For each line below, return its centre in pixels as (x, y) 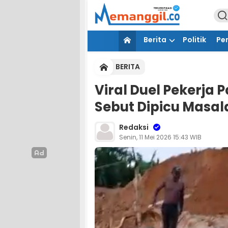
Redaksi (134, 127)
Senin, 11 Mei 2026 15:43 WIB (160, 137)
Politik (194, 40)
